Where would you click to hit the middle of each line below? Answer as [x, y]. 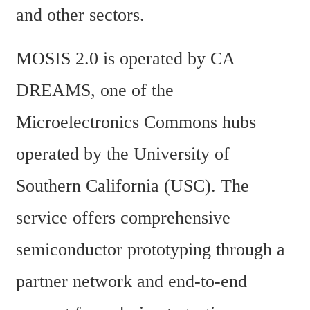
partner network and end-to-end [131, 282]
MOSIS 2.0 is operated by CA [125, 59]
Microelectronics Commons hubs [136, 122]
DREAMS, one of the [95, 91]
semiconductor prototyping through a [151, 250]
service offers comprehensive [123, 218]
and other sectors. [80, 15]
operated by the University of [123, 154]
